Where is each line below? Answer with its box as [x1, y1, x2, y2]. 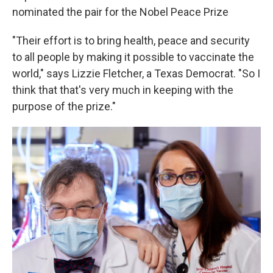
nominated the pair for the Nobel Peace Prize [12, 5, 229, 18]
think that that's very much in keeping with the [12, 83, 233, 96]
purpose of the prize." [12, 100, 116, 113]
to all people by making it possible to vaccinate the [12, 51, 254, 63]
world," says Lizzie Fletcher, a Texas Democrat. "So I [12, 67, 260, 80]
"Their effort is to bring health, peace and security [12, 34, 250, 47]
